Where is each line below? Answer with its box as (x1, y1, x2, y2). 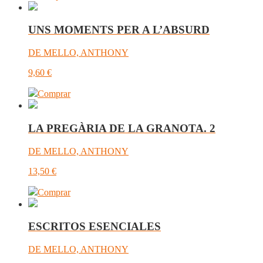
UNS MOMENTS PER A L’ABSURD (28, 23, 210, 36)
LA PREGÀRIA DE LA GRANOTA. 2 (28, 122, 215, 134)
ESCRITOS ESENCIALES (28, 220, 161, 233)
